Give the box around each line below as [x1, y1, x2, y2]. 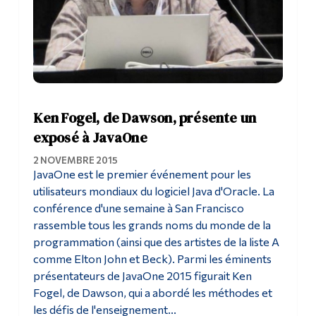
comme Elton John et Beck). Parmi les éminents [32, 252, 272, 266]
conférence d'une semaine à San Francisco [32, 201, 244, 215]
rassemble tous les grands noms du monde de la [32, 218, 271, 232]
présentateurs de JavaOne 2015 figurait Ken [32, 269, 252, 283]
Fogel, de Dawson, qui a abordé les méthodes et [32, 286, 272, 300]
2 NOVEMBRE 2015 [32, 154, 118, 166]
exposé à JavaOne [32, 128, 147, 148]
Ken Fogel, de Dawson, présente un [32, 108, 257, 128]
